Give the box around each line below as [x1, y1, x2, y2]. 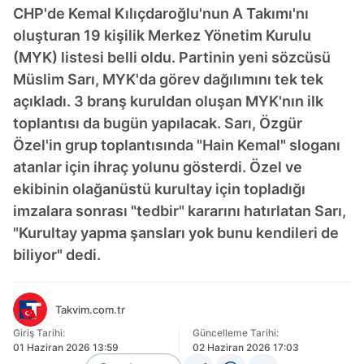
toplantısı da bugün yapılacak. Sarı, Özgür [13, 115, 302, 132]
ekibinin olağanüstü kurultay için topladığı [13, 180, 305, 197]
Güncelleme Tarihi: [192, 327, 279, 339]
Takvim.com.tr [55, 303, 125, 316]
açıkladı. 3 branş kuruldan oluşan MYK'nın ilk [13, 93, 323, 110]
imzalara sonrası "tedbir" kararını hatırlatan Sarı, [13, 202, 346, 219]
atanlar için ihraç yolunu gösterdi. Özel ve [13, 158, 302, 175]
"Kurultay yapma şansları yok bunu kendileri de [13, 224, 339, 241]
